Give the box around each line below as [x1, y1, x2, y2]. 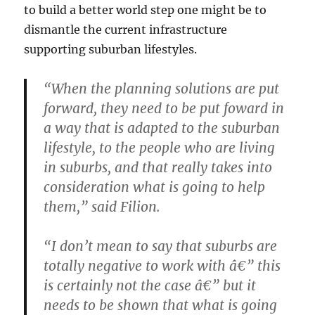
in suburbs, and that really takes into [44, 158, 273, 176]
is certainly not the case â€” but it [44, 276, 257, 294]
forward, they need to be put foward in [44, 99, 285, 117]
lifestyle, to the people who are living [44, 139, 276, 156]
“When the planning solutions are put [44, 79, 280, 97]
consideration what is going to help [44, 178, 266, 195]
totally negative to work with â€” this [44, 257, 281, 274]
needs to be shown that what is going [44, 296, 278, 314]
